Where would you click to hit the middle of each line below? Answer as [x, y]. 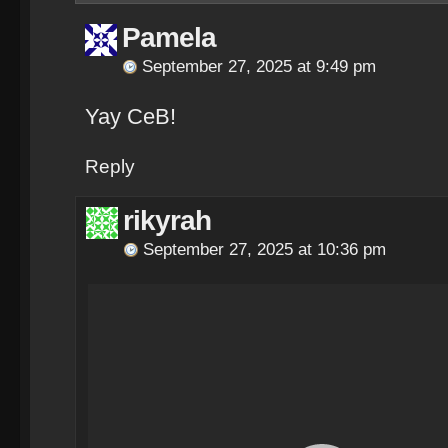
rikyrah [167, 220]
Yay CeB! [130, 116]
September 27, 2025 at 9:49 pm [259, 66]
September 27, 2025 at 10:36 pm [264, 249]
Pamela [169, 37]
